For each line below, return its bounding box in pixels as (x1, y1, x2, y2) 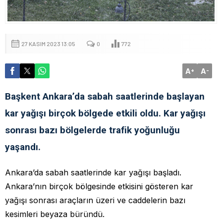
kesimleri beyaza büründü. (5, 209, 105, 219)
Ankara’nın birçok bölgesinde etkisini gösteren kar (5, 181, 193, 191)
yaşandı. (5, 141, 41, 153)
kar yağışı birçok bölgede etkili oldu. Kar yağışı (5, 107, 206, 119)
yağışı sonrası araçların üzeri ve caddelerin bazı (5, 195, 185, 205)
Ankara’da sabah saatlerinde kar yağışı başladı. (5, 167, 181, 177)
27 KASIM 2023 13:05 (21, 40, 75, 47)
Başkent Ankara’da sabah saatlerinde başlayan (5, 90, 205, 102)
